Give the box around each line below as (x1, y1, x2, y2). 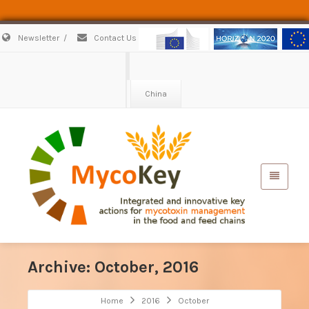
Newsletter (16, 33, 59, 43)
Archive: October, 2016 (28, 257, 199, 277)
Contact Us (92, 33, 137, 43)
